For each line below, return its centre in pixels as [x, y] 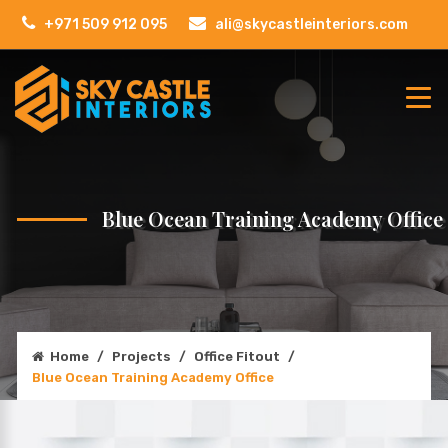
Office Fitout [237, 356]
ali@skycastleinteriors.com [310, 24]
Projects [141, 356]
